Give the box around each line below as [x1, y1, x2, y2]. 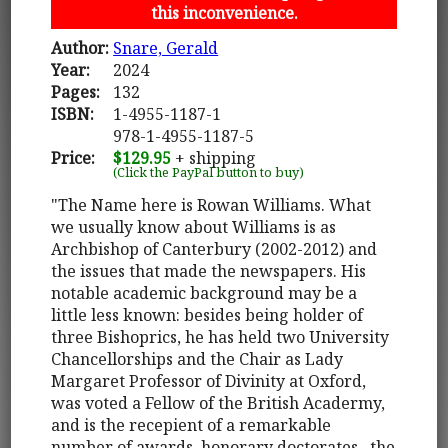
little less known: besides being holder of [51, 303, 364, 326]
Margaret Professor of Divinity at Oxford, [51, 369, 367, 392]
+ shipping [171, 146, 257, 169]
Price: [51, 146, 96, 169]
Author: [51, 36, 110, 59]
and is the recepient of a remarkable [51, 413, 332, 436]
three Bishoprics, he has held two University [51, 325, 390, 348]
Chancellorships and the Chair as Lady [51, 347, 344, 370]
